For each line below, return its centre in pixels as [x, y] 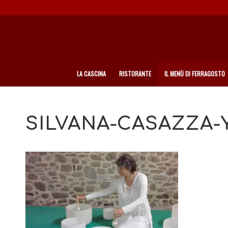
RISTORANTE [135, 74]
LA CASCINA [91, 74]
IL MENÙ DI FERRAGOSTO [195, 74]
